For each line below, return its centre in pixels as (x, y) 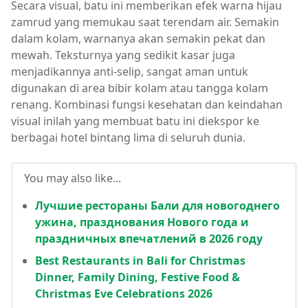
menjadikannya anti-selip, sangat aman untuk (130, 71)
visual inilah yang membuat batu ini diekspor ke (135, 121)
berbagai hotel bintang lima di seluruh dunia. (128, 137)
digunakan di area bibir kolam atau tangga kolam (140, 88)
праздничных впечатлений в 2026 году (149, 238)
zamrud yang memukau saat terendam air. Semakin (145, 22)
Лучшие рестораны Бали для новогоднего (157, 205)
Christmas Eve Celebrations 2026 (124, 293)
